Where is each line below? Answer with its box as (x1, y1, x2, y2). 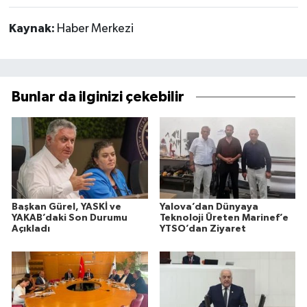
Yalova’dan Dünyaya (159, 201, 258, 212)
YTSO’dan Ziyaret (159, 223, 246, 234)
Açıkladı (12, 223, 50, 234)
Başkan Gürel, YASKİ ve (12, 201, 121, 212)
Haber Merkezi (56, 23, 134, 36)
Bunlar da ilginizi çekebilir (12, 89, 184, 104)
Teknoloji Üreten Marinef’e (159, 212, 288, 223)
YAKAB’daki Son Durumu (12, 212, 127, 223)
